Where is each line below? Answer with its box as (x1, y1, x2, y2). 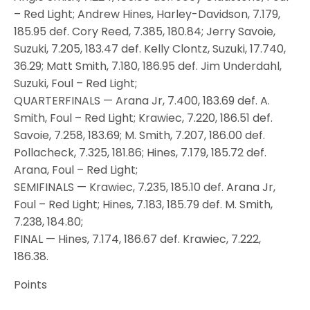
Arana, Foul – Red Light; (14, 161, 140, 178)
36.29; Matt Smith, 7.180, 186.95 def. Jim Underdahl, (14, 57, 282, 74)
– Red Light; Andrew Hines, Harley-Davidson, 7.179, (14, 6, 280, 22)
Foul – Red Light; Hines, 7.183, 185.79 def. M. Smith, (14, 196, 273, 212)
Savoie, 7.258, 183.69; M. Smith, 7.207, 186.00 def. (14, 127, 265, 143)
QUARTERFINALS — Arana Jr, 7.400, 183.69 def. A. (14, 92, 270, 109)
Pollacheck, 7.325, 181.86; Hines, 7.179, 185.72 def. (14, 144, 266, 161)
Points (14, 276, 47, 293)
